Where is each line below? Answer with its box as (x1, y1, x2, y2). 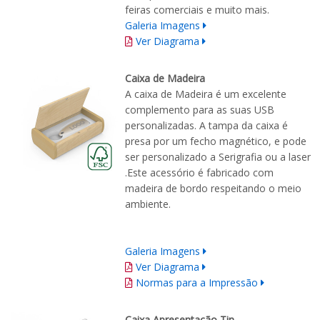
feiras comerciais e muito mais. (125, 3, 269, 17)
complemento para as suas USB (125, 103, 274, 117)
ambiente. (125, 197, 171, 211)
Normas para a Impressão (136, 276, 258, 290)
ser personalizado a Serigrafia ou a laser (125, 150, 311, 164)
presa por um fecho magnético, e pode (125, 134, 306, 149)
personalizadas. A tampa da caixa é (125, 119, 288, 133)
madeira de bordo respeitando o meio (125, 181, 301, 196)
